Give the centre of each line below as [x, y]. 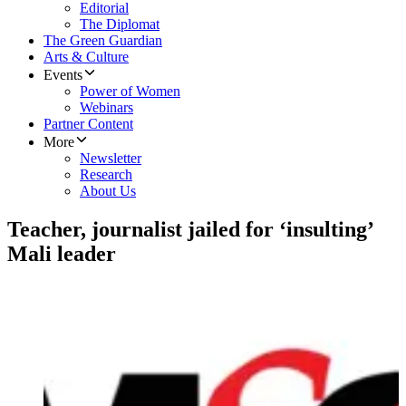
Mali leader [62, 254]
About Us [108, 191]
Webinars [106, 108]
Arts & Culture [86, 57]
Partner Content [88, 124]
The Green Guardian [103, 41]
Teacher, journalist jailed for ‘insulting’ [190, 230]
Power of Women [130, 92]
